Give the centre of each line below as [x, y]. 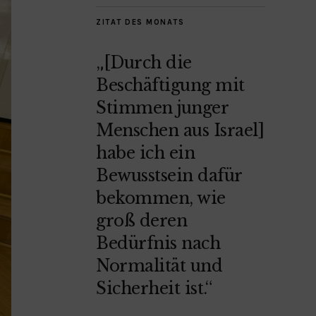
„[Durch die [144, 62]
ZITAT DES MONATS [140, 22]
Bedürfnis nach [158, 243]
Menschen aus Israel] [180, 130]
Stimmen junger [162, 108]
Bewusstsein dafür [169, 175]
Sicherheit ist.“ [154, 288]
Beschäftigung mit [170, 85]
